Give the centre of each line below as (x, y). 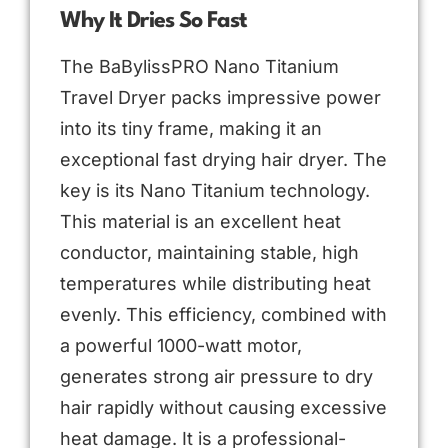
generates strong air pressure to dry (216, 376)
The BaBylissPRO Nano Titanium (199, 66)
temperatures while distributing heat (215, 283)
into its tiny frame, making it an (191, 128)
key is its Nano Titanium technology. (215, 190)
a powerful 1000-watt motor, (181, 345)
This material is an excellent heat (200, 221)
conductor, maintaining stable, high (209, 252)
